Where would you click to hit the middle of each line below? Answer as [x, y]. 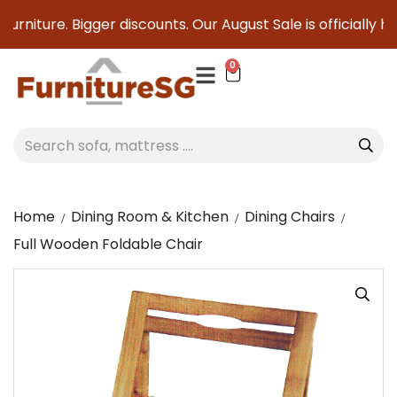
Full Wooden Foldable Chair [108, 244]
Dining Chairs [290, 217]
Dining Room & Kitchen [150, 217]
